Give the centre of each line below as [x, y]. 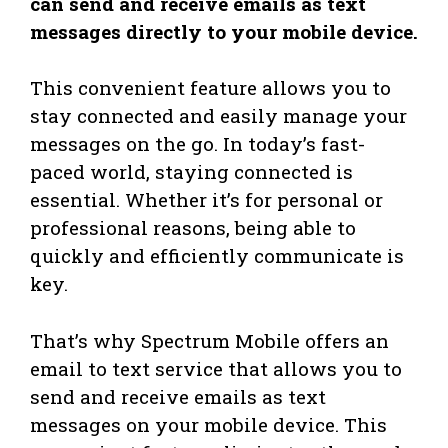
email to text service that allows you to [216, 368]
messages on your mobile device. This [208, 424]
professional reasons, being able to [193, 228]
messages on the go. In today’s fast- [197, 144]
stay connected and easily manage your [218, 116]
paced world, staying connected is [191, 172]
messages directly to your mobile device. [224, 31]
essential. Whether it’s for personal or [206, 200]
